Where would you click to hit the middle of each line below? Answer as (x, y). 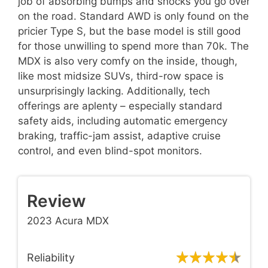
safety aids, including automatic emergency (123, 121)
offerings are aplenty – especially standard (120, 106)
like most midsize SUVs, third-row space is (121, 76)
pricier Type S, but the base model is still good (130, 31)
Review (56, 201)
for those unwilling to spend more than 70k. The (133, 46)
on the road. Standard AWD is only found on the (133, 16)
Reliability (51, 258)
